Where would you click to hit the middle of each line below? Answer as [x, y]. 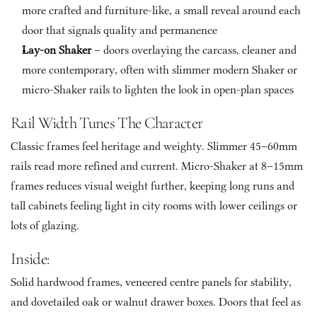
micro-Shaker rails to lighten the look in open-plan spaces [158, 90]
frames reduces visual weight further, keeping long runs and [152, 186]
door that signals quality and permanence [120, 30]
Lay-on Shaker [57, 50]
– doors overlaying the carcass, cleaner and [194, 50]
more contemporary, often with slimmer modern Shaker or [160, 70]
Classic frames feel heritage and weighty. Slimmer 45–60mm [154, 146]
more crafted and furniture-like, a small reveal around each [161, 10]
